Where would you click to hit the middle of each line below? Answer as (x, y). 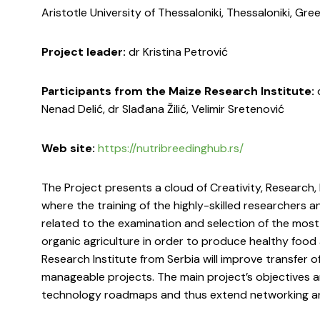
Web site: (68, 149)
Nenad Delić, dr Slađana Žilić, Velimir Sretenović (163, 109)
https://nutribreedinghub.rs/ (171, 149)
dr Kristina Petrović (177, 52)
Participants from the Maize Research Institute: (178, 91)
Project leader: (84, 52)
